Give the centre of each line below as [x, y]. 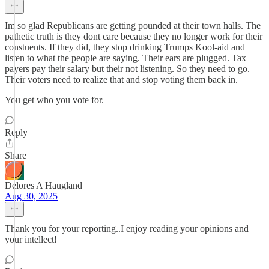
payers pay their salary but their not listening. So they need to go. [127, 69]
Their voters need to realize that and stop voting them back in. [121, 80]
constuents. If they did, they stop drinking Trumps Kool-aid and [125, 47]
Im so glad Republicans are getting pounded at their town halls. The [133, 26]
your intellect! [31, 239]
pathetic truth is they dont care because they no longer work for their [134, 36]
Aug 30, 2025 [31, 196]
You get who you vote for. [54, 100]
